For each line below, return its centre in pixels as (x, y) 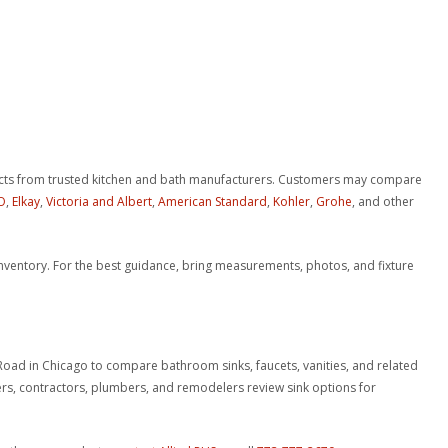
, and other (383, 202)
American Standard (213, 202)
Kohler (292, 202)
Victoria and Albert (99, 202)
